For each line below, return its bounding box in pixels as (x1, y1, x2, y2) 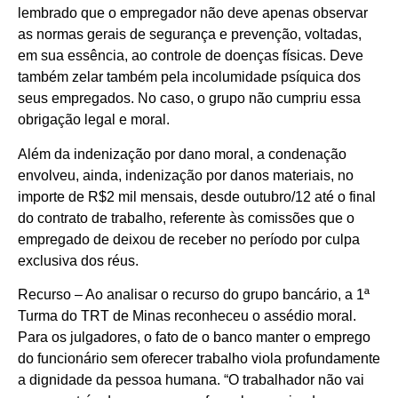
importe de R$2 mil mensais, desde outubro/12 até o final (18, 188, 376, 204)
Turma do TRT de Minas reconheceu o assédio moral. (18, 308, 356, 324)
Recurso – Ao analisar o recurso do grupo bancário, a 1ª (18, 287, 370, 303)
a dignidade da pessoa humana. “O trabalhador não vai (18, 372, 364, 388)
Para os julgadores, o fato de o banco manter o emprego (18, 330, 370, 346)
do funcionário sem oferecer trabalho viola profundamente (18, 351, 380, 367)
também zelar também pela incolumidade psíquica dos (18, 69, 361, 85)
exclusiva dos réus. (18, 252, 139, 268)
